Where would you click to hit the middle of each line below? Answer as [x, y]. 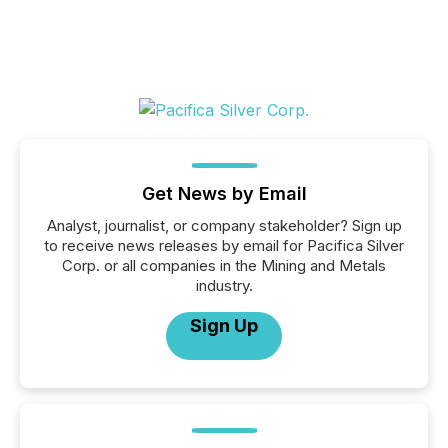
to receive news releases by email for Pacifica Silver [224, 245]
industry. [224, 285]
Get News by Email [224, 193]
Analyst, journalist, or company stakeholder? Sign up [224, 225]
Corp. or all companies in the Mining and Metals [224, 265]
